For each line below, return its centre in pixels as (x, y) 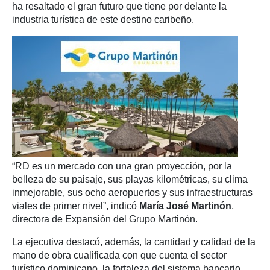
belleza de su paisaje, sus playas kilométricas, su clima (130, 179)
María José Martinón (185, 206)
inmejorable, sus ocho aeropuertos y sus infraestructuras (132, 193)
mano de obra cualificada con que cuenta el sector (119, 255)
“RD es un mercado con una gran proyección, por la (122, 166)
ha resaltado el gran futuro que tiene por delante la (119, 6)
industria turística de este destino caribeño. (103, 20)
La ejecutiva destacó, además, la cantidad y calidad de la (134, 242)
